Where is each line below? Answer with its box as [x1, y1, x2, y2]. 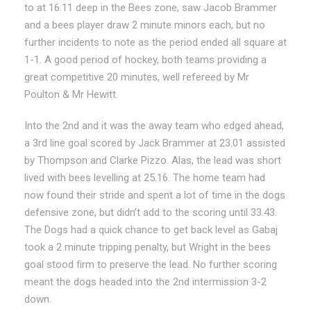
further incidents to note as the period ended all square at [24, 35, 287, 49]
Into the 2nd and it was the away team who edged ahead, [24, 119, 284, 132]
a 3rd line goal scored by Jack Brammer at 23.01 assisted [24, 136, 285, 149]
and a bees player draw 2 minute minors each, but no [24, 18, 265, 31]
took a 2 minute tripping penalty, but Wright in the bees [24, 240, 271, 253]
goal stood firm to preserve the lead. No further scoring [24, 258, 277, 271]
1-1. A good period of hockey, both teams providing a [24, 53, 267, 66]
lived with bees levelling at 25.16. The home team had [24, 171, 265, 184]
